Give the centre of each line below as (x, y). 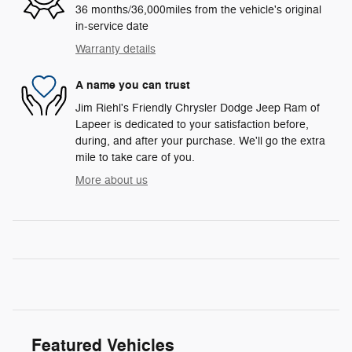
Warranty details (115, 49)
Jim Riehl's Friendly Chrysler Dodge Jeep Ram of (198, 108)
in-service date (112, 27)
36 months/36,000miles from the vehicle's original (198, 10)
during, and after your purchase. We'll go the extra (200, 141)
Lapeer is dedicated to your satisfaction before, (192, 125)
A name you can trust (133, 85)
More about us (112, 181)
